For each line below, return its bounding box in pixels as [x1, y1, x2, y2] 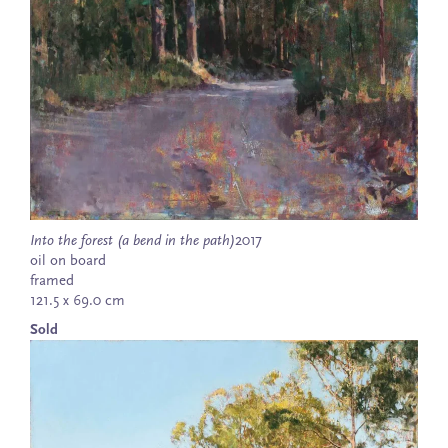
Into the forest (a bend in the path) [30, 233, 235, 249]
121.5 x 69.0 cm [30, 293, 125, 309]
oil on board [30, 253, 106, 269]
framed [30, 273, 74, 289]
